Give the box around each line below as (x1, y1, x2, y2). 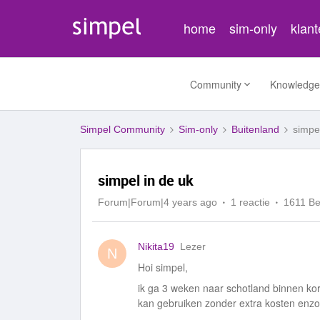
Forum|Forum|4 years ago (98, 196, 217, 208)
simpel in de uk (98, 171, 194, 190)
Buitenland (231, 124, 279, 135)
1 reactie (231, 196, 270, 208)
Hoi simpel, (138, 260, 188, 274)
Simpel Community (80, 124, 165, 135)
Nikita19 (138, 241, 174, 252)
